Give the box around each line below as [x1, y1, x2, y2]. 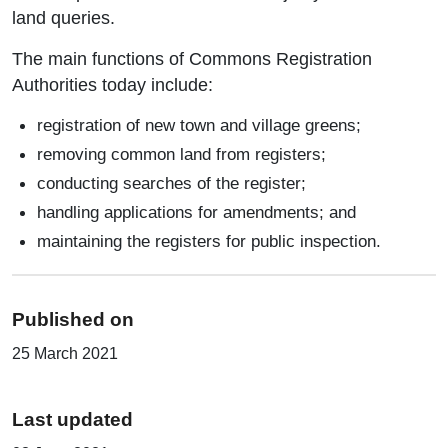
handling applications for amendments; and [37, 202, 356, 223]
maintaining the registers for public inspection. [37, 231, 381, 252]
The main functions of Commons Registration [12, 49, 372, 70]
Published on [12, 309, 134, 331]
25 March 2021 [12, 345, 118, 363]
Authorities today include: [12, 75, 213, 96]
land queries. [12, 8, 115, 29]
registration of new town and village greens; [37, 115, 361, 136]
